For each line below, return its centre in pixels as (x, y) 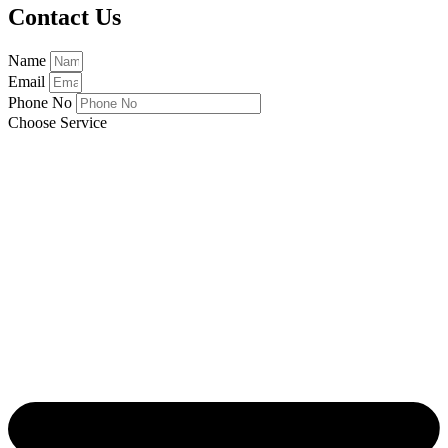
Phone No (42, 103)
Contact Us (64, 17)
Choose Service (57, 123)
